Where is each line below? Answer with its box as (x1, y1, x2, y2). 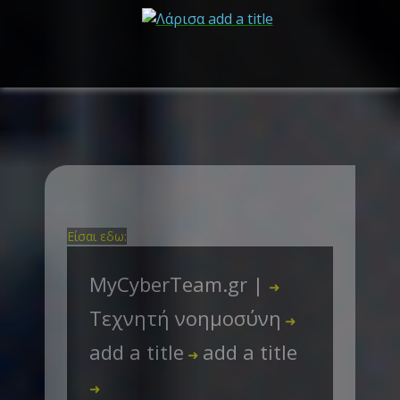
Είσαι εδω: (67, 228, 127, 245)
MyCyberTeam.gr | (89, 271, 269, 297)
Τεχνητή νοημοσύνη (89, 304, 281, 331)
